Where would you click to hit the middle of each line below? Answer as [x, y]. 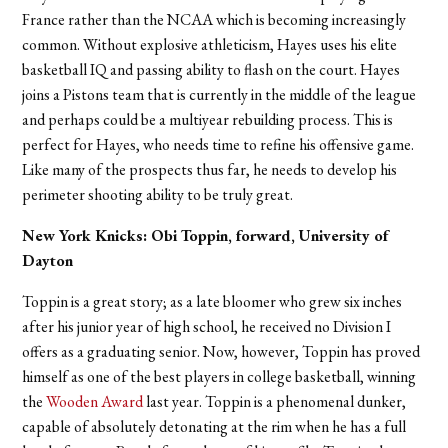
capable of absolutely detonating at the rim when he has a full [214, 427]
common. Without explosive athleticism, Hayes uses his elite [210, 45]
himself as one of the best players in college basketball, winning [219, 377]
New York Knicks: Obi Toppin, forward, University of [205, 236]
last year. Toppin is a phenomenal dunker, [275, 402]
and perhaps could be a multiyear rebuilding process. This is [208, 120]
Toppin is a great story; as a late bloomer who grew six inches [212, 302]
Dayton [50, 261]
